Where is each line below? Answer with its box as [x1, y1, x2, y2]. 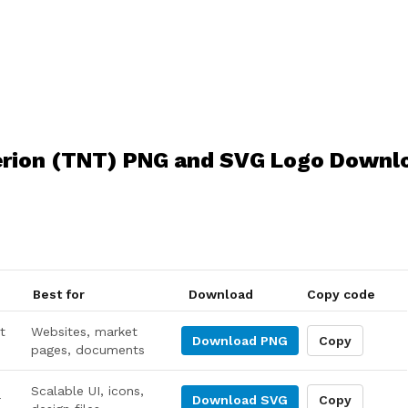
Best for [32, 287, 85, 301]
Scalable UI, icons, [31, 383, 145, 398]
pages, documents [31, 342, 146, 357]
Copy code [306, 287, 375, 301]
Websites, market [31, 324, 138, 339]
